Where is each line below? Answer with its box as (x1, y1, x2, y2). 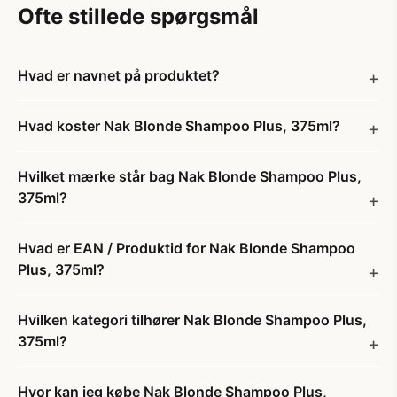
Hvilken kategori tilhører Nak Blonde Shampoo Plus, (18, 311, 367, 329)
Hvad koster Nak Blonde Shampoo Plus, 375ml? (18, 117, 340, 135)
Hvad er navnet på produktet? (18, 66, 220, 84)
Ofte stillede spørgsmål (18, 4, 259, 29)
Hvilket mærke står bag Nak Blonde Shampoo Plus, (18, 167, 362, 185)
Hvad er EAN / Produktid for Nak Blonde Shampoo (18, 239, 355, 257)
